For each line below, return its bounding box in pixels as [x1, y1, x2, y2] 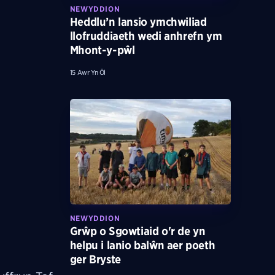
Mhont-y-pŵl [69, 43, 135, 56]
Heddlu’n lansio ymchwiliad [69, 15, 207, 28]
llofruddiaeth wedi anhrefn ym [69, 29, 222, 42]
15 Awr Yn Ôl [69, 68, 106, 77]
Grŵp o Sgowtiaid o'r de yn [69, 224, 206, 238]
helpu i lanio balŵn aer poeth [69, 238, 215, 252]
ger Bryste [69, 252, 121, 266]
